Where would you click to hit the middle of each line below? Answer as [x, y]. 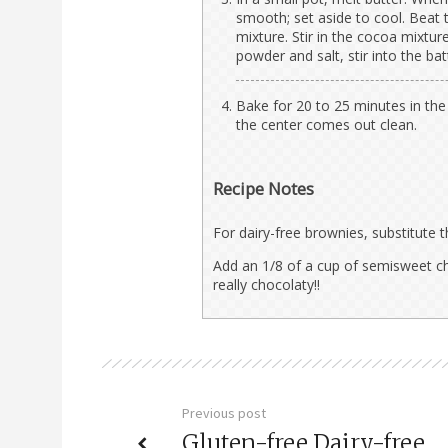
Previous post [224, 412]
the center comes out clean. [326, 124]
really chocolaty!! [266, 284]
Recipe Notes [263, 188]
